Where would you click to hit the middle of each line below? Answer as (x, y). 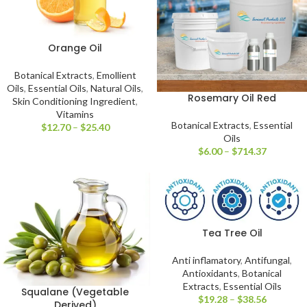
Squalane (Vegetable (75, 292)
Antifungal (267, 260)
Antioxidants (210, 273)
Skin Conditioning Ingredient (74, 101)
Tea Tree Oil (232, 233)
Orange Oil (75, 48)
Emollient (116, 75)
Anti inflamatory (206, 260)
